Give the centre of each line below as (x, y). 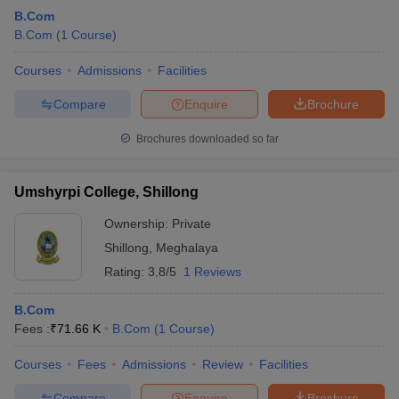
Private (191, 224)
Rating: (126, 272)
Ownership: (138, 224)
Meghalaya (187, 248)
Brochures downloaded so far (206, 139)
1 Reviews (212, 272)
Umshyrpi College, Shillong (106, 192)
